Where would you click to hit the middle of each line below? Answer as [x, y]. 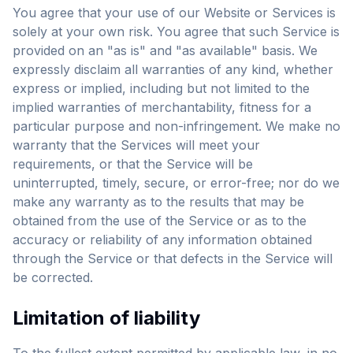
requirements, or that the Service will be [133, 164]
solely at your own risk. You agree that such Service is [176, 32]
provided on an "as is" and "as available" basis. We [165, 50]
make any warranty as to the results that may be [158, 202]
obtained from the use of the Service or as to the [160, 221]
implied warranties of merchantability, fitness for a [162, 107]
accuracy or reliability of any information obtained [162, 240]
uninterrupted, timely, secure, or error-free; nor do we [176, 183]
